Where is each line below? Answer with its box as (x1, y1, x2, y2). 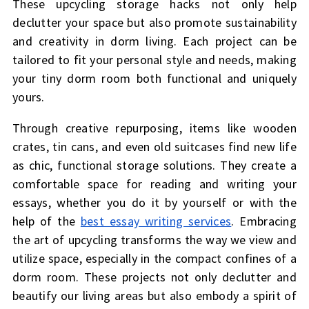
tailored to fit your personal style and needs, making (12, 52, 297, 68)
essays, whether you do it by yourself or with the (12, 195, 297, 211)
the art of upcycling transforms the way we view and (12, 232, 297, 248)
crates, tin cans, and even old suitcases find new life (12, 139, 297, 155)
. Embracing (231, 213, 297, 230)
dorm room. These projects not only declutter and (12, 269, 297, 286)
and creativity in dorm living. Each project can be (12, 33, 297, 50)
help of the (12, 213, 81, 230)
